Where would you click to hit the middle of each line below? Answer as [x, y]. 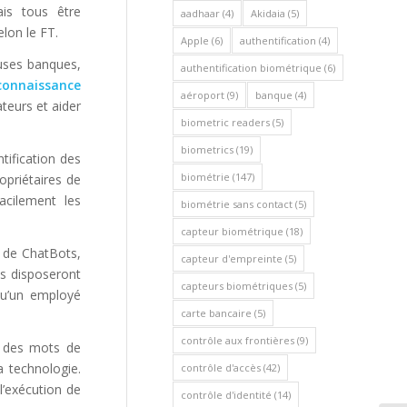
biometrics [207, 149]
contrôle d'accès [221, 367]
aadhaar [200, 13]
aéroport [203, 95]
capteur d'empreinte [232, 258]
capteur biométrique [232, 231]
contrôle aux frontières [238, 340]
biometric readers [225, 122]
